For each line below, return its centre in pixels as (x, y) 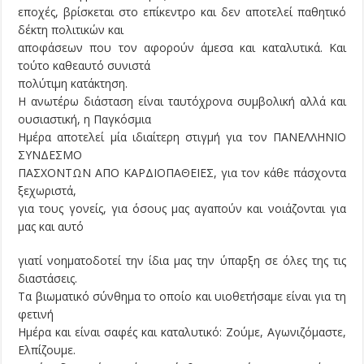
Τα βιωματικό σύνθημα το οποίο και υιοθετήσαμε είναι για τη (182, 297)
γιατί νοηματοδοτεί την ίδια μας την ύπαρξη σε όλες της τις (182, 261)
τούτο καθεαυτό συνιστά (84, 66)
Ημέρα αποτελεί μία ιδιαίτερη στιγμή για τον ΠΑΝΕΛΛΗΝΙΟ (182, 137)
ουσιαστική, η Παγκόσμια (85, 119)
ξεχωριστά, (48, 191)
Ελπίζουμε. (47, 350)
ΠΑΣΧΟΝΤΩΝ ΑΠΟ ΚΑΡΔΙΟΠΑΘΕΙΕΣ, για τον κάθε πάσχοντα (182, 173)
